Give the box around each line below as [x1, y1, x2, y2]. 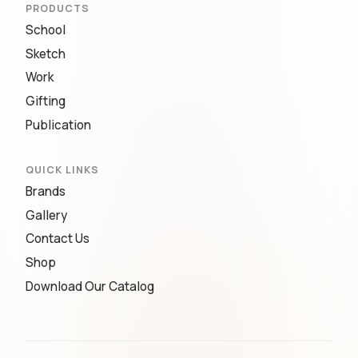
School [26, 21, 66, 38]
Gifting [26, 93, 66, 110]
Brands [26, 182, 66, 200]
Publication [26, 116, 91, 133]
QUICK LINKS [26, 162, 99, 177]
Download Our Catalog [26, 277, 154, 295]
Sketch [26, 45, 66, 62]
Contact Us [26, 230, 89, 248]
